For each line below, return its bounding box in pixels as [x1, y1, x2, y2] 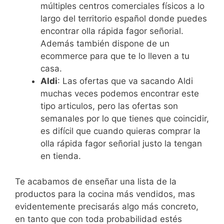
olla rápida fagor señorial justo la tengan [40, 138, 202, 149]
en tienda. [40, 151, 81, 161]
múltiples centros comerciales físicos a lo [40, 1, 204, 11]
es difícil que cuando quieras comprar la [40, 126, 200, 136]
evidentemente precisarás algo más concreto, [15, 201, 198, 211]
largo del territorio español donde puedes [40, 13, 207, 24]
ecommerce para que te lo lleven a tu [40, 51, 189, 61]
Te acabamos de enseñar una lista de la [15, 176, 176, 186]
